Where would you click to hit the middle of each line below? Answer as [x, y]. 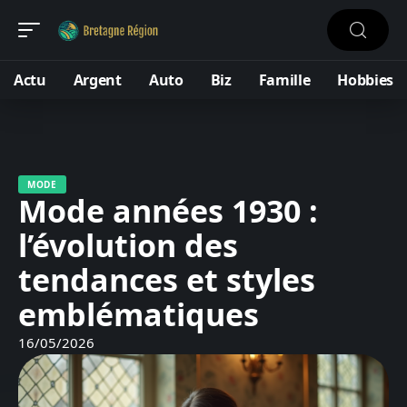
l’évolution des [128, 245]
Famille [284, 80]
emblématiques [139, 314]
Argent [97, 80]
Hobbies [366, 80]
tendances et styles [167, 280]
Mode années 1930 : [168, 211]
